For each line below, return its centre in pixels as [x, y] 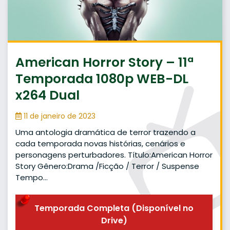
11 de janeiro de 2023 [59, 116]
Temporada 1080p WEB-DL [102, 79]
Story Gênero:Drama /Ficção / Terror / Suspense [107, 166]
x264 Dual [47, 95]
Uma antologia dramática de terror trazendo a [106, 132]
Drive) [114, 221]
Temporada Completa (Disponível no [114, 208]
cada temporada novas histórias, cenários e [100, 143]
